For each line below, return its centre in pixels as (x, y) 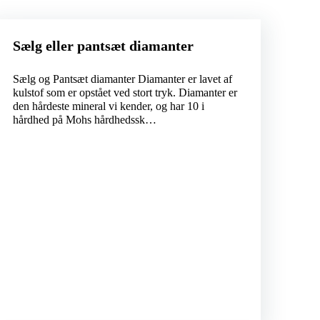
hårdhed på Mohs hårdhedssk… (84, 120)
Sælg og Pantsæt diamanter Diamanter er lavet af (122, 79)
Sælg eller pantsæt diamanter (103, 46)
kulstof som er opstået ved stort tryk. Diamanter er (125, 93)
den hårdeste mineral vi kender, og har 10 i (108, 106)
